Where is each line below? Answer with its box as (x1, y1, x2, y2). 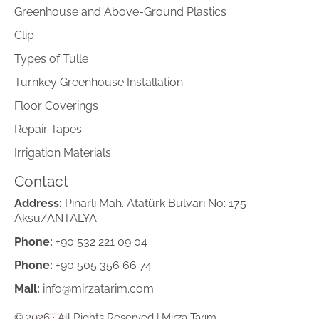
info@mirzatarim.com (40, 281, 154, 296)
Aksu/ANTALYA (14, 211, 97, 225)
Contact (14, 172, 68, 190)
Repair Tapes (14, 122, 82, 136)
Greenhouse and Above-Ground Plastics (14, 4, 226, 19)
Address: (14, 196, 62, 210)
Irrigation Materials (14, 145, 111, 159)
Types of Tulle (14, 51, 88, 66)
